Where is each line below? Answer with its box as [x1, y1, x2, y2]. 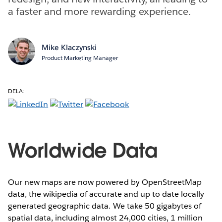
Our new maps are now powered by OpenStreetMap [8, 176, 202, 187]
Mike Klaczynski [41, 42, 97, 52]
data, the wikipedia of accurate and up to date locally [8, 188, 205, 199]
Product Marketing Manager [41, 53, 118, 62]
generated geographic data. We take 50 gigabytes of [8, 200, 201, 211]
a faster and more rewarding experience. [8, 4, 191, 18]
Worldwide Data [8, 137, 158, 164]
